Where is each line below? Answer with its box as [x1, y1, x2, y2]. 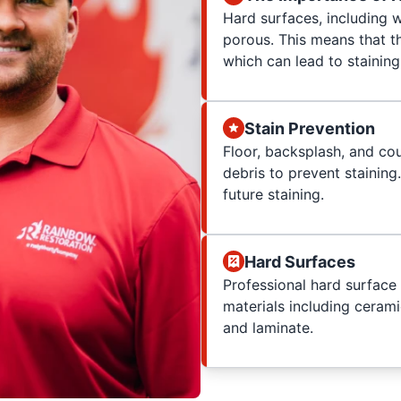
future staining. [223, 184, 324, 203]
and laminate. [223, 318, 313, 337]
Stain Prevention [244, 118, 375, 138]
